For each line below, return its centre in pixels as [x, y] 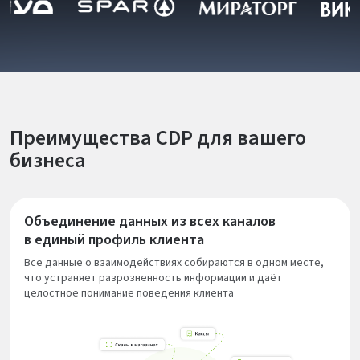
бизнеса [48, 160]
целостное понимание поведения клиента [129, 293]
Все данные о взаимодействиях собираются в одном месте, [174, 262]
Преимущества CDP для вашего [158, 137]
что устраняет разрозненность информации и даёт [153, 278]
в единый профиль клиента [114, 239]
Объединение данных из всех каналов [150, 221]
